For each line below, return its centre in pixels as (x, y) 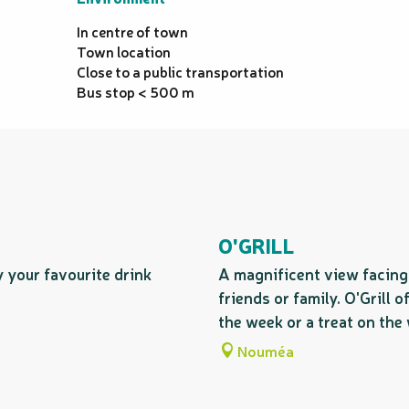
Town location (124, 51)
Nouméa (266, 351)
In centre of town (132, 31)
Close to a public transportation (180, 71)
